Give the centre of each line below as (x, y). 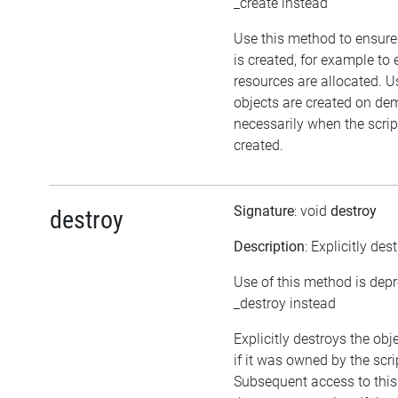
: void (312, 211)
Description (269, 246)
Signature (264, 211)
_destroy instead (285, 303)
